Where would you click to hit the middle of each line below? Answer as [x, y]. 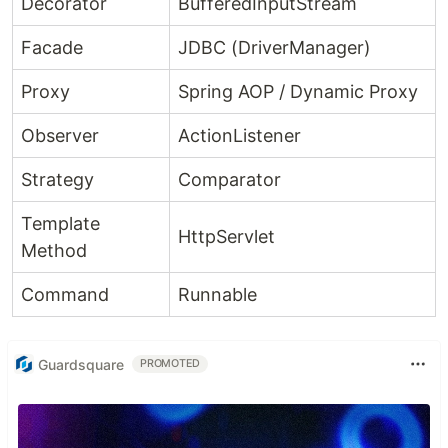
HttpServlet [226, 236]
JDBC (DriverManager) [274, 47]
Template [60, 223]
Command [65, 294]
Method [54, 250]
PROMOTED [170, 363]
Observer [60, 135]
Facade [52, 47]
